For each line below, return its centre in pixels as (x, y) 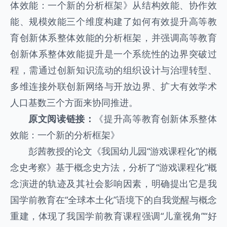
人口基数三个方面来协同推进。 (74, 102)
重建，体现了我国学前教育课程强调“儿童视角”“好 (113, 216)
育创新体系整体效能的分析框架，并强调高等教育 (113, 37)
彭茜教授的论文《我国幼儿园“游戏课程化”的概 (123, 151)
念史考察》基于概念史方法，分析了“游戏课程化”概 (113, 167)
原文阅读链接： (62, 118)
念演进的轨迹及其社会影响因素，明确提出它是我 (113, 183)
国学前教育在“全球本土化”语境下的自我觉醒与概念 (113, 199)
